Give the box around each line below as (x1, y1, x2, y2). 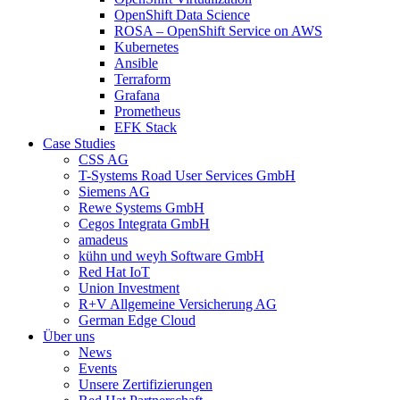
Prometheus (114, 103, 180, 119)
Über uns (43, 328, 95, 344)
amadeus (79, 231, 128, 247)
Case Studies (43, 135, 115, 151)
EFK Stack (114, 119, 177, 135)
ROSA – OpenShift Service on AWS (114, 22, 322, 38)
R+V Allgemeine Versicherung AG (79, 296, 277, 312)
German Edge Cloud (79, 312, 196, 328)
